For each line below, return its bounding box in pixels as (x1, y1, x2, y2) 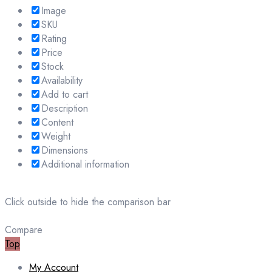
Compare (5, 222, 42, 237)
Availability (41, 73, 83, 87)
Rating (41, 31, 67, 46)
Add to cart (41, 87, 88, 101)
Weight (41, 129, 70, 143)
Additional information (41, 157, 129, 171)
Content (41, 115, 73, 129)
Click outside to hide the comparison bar (5, 194, 171, 209)
